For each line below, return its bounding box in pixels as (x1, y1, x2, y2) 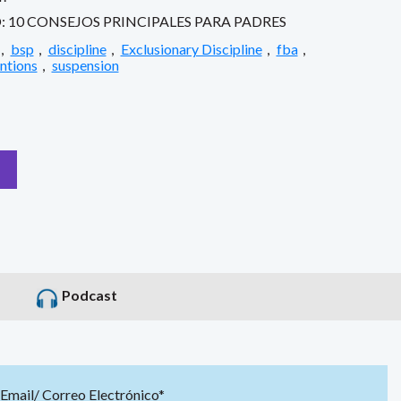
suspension (51, 55, 119, 73)
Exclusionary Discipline (120, 39, 262, 57)
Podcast (62, 286, 118, 303)
